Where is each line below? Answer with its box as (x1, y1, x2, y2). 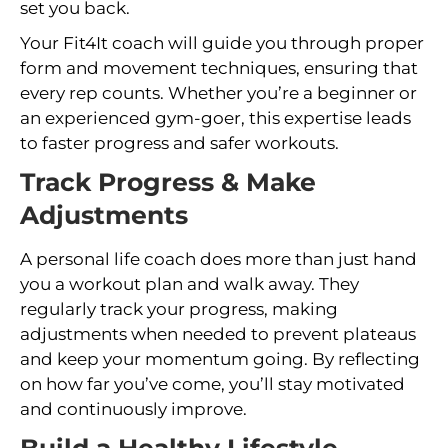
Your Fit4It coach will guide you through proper (20, 32, 424, 53)
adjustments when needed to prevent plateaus (20, 323, 416, 344)
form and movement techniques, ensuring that (20, 57, 418, 78)
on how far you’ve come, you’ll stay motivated (20, 373, 405, 394)
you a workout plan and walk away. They (20, 273, 359, 294)
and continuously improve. (20, 398, 247, 419)
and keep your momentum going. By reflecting (20, 348, 420, 369)
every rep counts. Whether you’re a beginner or (20, 82, 417, 103)
